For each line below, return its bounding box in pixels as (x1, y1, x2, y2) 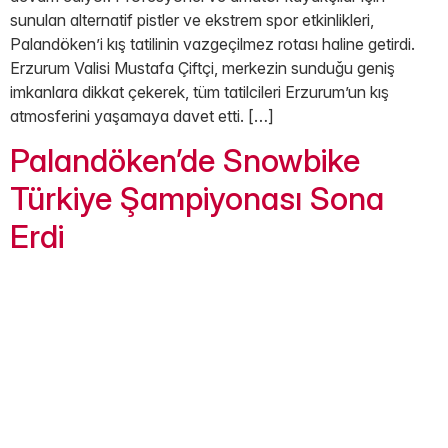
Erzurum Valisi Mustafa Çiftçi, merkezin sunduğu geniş (10, 58, 395, 79)
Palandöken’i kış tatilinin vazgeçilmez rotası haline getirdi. (10, 34, 415, 55)
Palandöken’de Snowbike (10, 141, 360, 181)
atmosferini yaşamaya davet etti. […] (10, 106, 274, 127)
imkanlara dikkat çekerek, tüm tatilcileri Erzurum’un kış (10, 82, 389, 103)
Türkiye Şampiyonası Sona (10, 179, 384, 219)
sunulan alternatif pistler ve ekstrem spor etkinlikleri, (10, 10, 374, 31)
